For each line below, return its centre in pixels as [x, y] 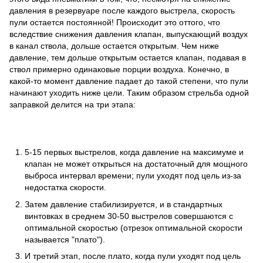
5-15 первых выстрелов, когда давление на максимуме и [134, 152]
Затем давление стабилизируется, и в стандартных [124, 204]
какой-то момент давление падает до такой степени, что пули [129, 81]
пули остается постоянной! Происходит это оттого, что [115, 23]
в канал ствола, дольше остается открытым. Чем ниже [114, 46]
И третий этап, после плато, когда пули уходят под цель [133, 256]
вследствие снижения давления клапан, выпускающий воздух [129, 34]
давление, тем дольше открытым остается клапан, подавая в [128, 58]
